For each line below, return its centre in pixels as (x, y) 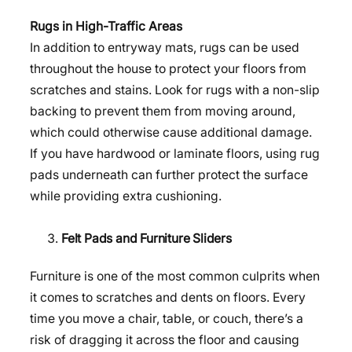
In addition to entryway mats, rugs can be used (165, 48)
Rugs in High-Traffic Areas (106, 27)
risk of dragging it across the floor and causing (165, 340)
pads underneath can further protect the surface (169, 175)
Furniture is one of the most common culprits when (175, 276)
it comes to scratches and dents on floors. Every (168, 297)
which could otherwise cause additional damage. (171, 133)
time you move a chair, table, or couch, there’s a (167, 319)
